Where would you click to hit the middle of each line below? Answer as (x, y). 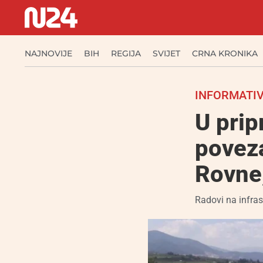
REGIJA (126, 53)
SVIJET (166, 53)
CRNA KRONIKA (225, 53)
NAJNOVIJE (48, 53)
